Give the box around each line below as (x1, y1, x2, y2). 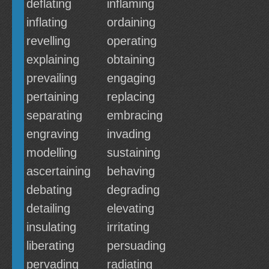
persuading (107, 239, 166, 252)
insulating (26, 220, 76, 234)
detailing (26, 202, 70, 215)
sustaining (107, 146, 160, 159)
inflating (26, 16, 67, 29)
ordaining (107, 16, 156, 29)
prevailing (26, 71, 77, 85)
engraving (26, 127, 79, 141)
